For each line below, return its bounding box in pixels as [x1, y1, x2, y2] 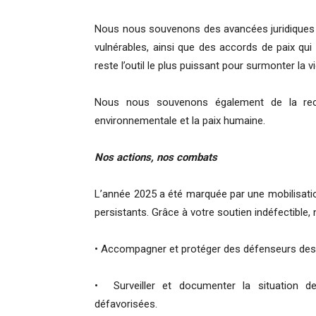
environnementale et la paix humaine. [95, 114, 266, 128]
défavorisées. [95, 298, 158, 311]
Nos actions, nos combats [95, 151, 218, 164]
